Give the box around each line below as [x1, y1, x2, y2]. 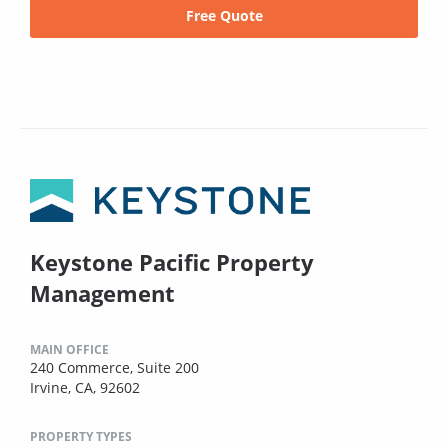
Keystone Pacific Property [30, 246, 314, 277]
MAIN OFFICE [30, 340, 109, 358]
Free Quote [185, 5, 263, 25]
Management [30, 277, 175, 308]
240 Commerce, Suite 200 [30, 357, 199, 377]
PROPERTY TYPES [30, 427, 132, 445]
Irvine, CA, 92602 [30, 377, 140, 397]
